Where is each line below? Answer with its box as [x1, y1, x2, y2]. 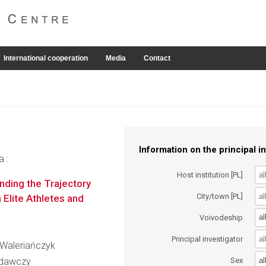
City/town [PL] [197, 191, 243, 201]
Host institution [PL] [177, 170, 243, 179]
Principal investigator [172, 235, 243, 244]
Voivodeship [199, 213, 243, 222]
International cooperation [4, 54, 88, 62]
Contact [144, 54, 170, 62]
